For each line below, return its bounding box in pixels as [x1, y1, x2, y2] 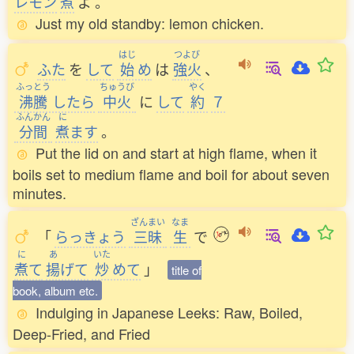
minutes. [13, 183, 66, 203]
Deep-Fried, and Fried [13, 323, 150, 344]
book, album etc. [13, 282, 98, 299]
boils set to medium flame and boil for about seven [13, 164, 330, 184]
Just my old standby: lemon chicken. [36, 13, 264, 33]
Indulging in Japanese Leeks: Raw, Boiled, [36, 302, 303, 322]
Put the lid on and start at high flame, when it [36, 142, 317, 163]
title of [171, 262, 201, 278]
